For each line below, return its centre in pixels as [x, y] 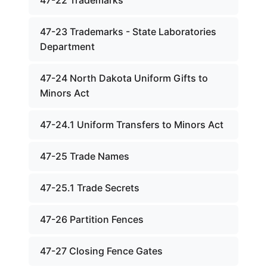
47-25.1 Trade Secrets [90, 188]
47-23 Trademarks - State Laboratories [128, 32]
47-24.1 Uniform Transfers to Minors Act [132, 125]
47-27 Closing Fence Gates [101, 251]
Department [67, 46]
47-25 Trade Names [85, 156]
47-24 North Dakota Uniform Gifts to [124, 78]
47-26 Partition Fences [92, 219]
